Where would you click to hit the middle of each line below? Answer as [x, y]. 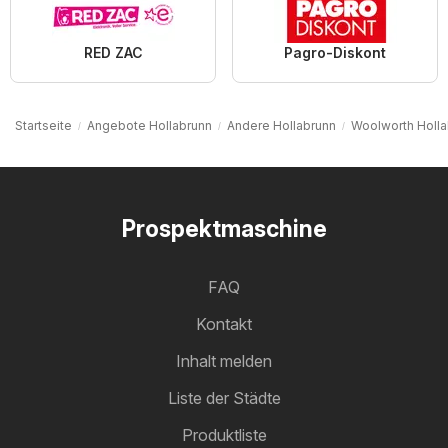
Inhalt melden [224, 360]
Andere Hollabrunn [281, 125]
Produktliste [224, 434]
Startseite [43, 125]
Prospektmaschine [224, 228]
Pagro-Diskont [335, 52]
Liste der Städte [224, 397]
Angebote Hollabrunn [149, 125]
